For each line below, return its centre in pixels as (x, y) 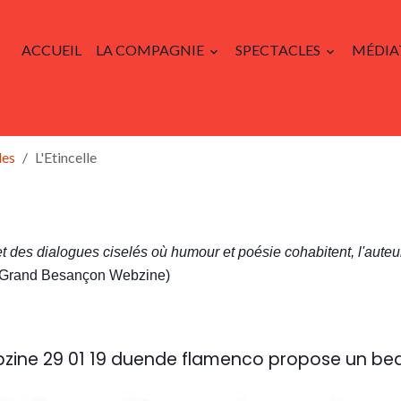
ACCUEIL (51, 50)
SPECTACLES (279, 50)
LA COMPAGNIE (151, 50)
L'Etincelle (66, 157)
